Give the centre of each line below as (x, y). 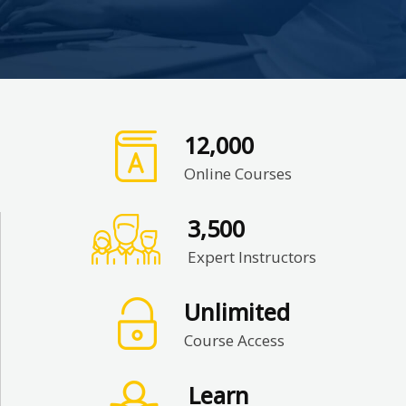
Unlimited (237, 312)
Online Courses (237, 174)
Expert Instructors (251, 257)
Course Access (234, 340)
